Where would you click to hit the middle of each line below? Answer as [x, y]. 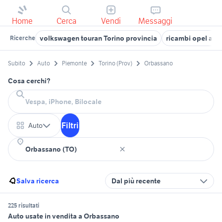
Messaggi [156, 21]
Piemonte [74, 63]
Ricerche [23, 38]
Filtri [70, 126]
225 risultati [24, 206]
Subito [17, 63]
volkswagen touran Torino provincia [98, 38]
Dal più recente [136, 181]
